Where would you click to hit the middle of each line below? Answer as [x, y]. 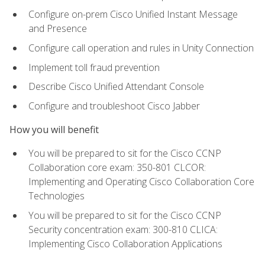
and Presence [58, 29]
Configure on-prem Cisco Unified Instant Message [133, 14]
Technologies [56, 196]
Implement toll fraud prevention [94, 67]
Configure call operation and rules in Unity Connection [141, 48]
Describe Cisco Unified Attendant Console [116, 87]
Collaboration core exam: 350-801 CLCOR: [117, 168]
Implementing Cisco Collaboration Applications [125, 243]
